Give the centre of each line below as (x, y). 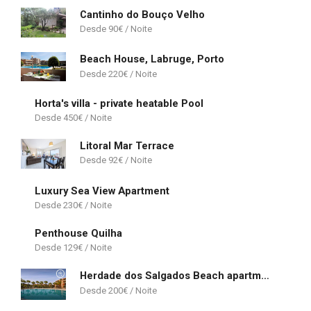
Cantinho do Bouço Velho (142, 14)
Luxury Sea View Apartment (102, 191)
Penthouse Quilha (78, 234)
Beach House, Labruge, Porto (152, 59)
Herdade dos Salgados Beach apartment (265, 276)
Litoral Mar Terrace (127, 146)
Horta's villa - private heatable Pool (119, 103)
